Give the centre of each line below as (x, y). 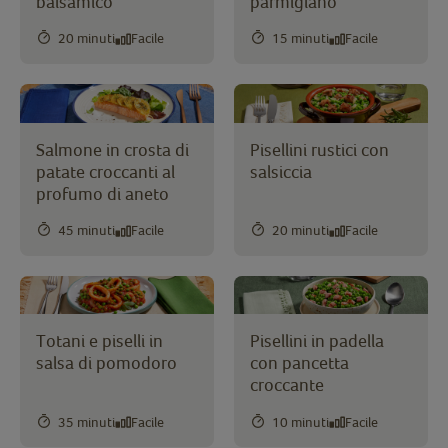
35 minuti (86, 421)
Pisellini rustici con (319, 149)
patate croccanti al (105, 171)
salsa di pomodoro (106, 363)
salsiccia (281, 171)
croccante (287, 385)
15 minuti (300, 38)
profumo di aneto (102, 193)
